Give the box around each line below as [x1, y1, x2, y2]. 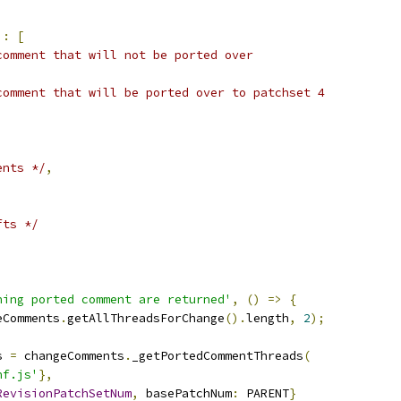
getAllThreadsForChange [67, 311, 225, 326]
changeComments [17, 348, 124, 363]
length [246, 311, 289, 326]
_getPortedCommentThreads [132, 348, 303, 363]
